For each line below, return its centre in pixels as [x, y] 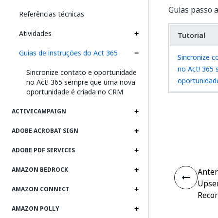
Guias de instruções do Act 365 [68, 53]
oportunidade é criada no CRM [75, 92]
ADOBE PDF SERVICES [43, 150]
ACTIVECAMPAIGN [39, 111]
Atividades [35, 33]
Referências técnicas [52, 14]
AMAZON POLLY [36, 209]
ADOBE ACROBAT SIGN [45, 131]
